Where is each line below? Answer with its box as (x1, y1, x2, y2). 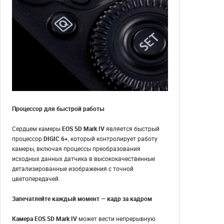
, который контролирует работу (68, 134, 157, 142)
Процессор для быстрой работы (12, 104, 104, 112)
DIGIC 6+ (42, 134, 68, 142)
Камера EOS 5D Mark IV (12, 214, 77, 222)
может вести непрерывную (77, 214, 155, 222)
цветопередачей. (12, 174, 60, 182)
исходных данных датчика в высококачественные (12, 154, 155, 162)
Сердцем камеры (12, 124, 62, 132)
